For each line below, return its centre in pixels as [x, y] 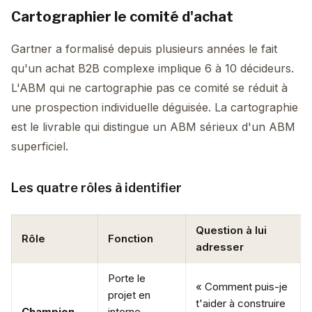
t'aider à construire [241, 303]
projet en [129, 295]
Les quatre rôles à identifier [96, 188]
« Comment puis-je [242, 287]
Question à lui [231, 230]
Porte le [127, 278]
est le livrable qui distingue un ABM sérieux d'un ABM [153, 127]
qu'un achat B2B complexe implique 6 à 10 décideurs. [153, 68]
